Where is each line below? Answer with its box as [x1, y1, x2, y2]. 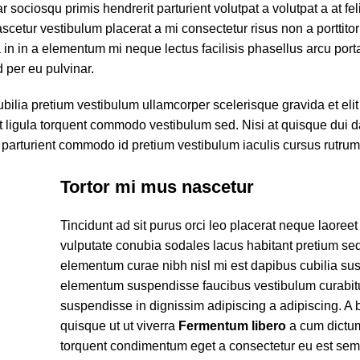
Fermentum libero [178, 319, 286, 333]
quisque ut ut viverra [59, 319, 178, 333]
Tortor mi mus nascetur [59, 177, 254, 197]
